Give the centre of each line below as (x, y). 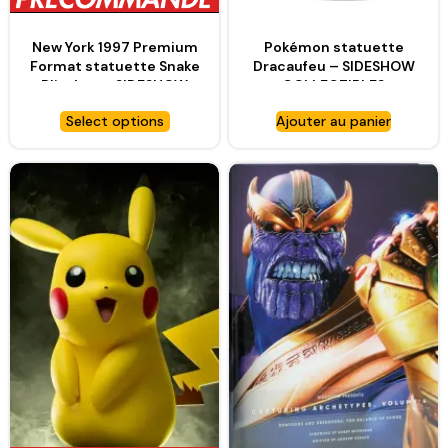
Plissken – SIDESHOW (114, 84)
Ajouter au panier (333, 120)
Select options (114, 120)
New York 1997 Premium (114, 46)
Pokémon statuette (333, 46)
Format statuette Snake (114, 65)
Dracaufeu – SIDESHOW (333, 65)
